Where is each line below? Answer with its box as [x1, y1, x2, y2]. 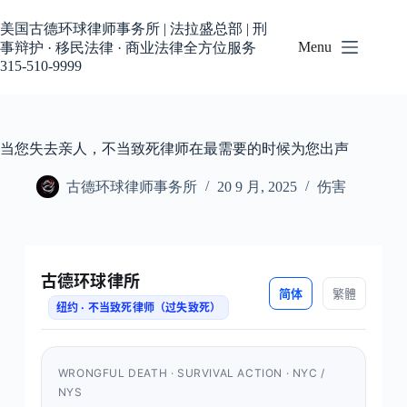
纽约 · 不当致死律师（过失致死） [55, 301, 222, 314]
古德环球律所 [40, 272, 141, 291]
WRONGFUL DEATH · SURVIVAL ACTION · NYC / [57, 366, 325, 380]
